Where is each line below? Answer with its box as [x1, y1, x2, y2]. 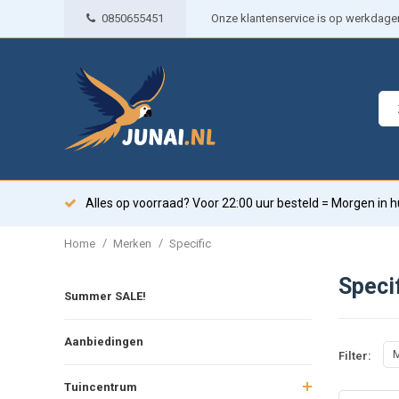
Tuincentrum [64, 379, 137, 394]
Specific [169, 236, 211, 250]
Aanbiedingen [64, 334, 143, 348]
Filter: [338, 349, 371, 363]
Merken [113, 236, 151, 250]
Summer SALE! [64, 289, 146, 303]
